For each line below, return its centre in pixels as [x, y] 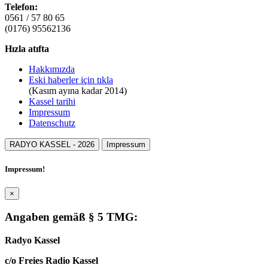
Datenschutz [52, 123]
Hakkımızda [52, 69]
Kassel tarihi [52, 102]
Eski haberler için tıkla [71, 80]
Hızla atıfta [27, 49]
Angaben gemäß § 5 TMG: [71, 217]
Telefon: [21, 7]
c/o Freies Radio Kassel [51, 261]
